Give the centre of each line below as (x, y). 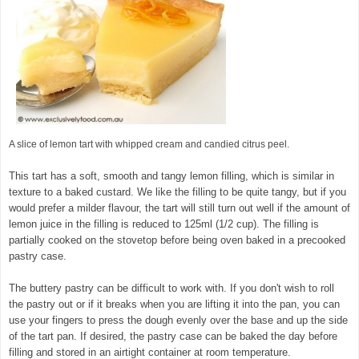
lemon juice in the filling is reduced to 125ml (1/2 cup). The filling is (164, 224)
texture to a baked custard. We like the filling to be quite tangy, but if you (177, 192)
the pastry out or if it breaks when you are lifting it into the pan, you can (174, 304)
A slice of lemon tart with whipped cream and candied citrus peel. (149, 144)
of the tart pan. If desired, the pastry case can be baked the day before (173, 336)
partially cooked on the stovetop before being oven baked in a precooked (177, 240)
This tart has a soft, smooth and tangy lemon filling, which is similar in (171, 175)
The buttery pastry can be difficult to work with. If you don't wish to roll (171, 288)
